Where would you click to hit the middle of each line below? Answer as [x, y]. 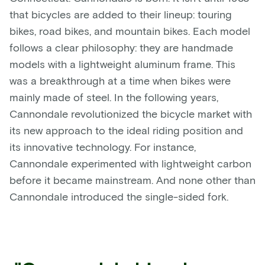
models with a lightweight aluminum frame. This [122, 64]
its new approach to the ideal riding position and [126, 130]
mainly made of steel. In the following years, [114, 97]
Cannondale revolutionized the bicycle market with [131, 113]
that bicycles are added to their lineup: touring [121, 14]
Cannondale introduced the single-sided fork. [119, 196]
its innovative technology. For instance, [103, 146]
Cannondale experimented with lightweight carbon [130, 163]
